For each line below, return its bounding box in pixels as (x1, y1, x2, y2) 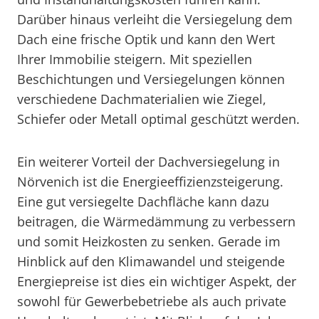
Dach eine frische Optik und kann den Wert (17, 31, 275, 48)
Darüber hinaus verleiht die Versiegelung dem (17, 11, 293, 28)
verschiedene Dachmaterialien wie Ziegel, (17, 90, 266, 108)
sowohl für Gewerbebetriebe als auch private (17, 293, 286, 310)
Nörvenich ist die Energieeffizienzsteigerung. (17, 173, 283, 190)
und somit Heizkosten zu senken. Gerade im (17, 233, 281, 250)
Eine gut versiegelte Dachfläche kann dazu (17, 193, 269, 210)
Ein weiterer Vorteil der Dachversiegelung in (17, 153, 280, 170)
